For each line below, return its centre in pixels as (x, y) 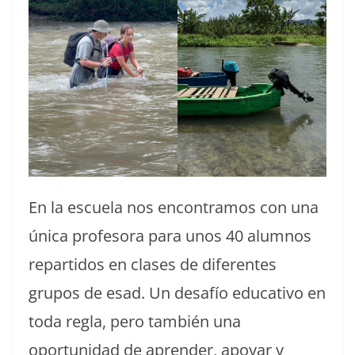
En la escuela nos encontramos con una (174, 207)
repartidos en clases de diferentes (153, 264)
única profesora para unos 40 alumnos (170, 235)
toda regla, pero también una (135, 321)
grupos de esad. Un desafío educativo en (177, 292)
